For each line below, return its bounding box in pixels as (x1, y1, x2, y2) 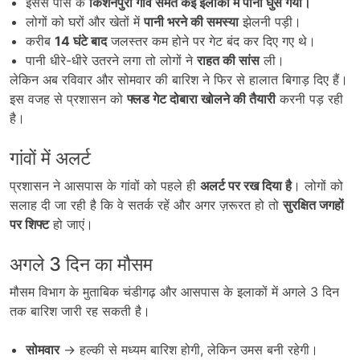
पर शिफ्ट (10, 216, 49, 233)
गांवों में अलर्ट (10, 146, 91, 170)
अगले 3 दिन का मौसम (10, 252, 153, 276)
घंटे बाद (73, 33, 107, 50)
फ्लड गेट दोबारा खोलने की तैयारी (127, 91, 276, 108)
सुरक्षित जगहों (283, 197, 344, 214)
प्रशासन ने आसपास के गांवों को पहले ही (10, 178, 200, 194)
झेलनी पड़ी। (239, 14, 301, 31)
